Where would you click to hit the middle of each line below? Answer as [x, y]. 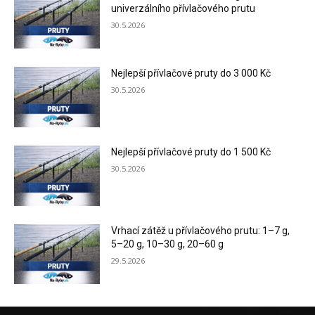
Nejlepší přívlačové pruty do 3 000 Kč [191, 73]
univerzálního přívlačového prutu [184, 8]
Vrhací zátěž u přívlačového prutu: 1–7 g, [201, 230]
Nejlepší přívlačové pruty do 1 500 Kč [191, 152]
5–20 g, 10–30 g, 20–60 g [168, 244]
